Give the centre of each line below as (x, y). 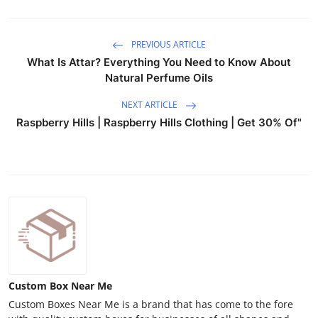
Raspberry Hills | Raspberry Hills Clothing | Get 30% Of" (159, 122)
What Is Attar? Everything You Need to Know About (159, 62)
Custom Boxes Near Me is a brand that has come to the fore (151, 304)
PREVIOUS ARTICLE (168, 44)
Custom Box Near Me (60, 285)
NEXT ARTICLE (150, 104)
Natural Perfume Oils (159, 77)
